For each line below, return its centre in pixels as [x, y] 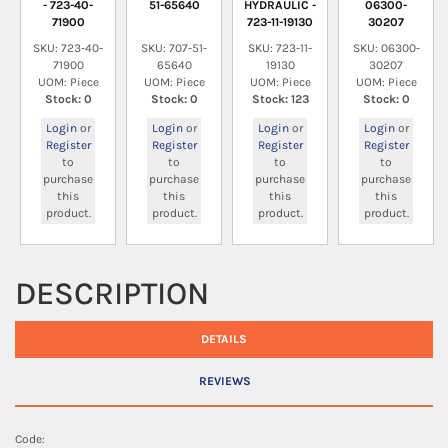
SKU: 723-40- [68, 47]
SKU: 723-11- [280, 47]
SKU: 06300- [386, 47]
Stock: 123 [280, 98]
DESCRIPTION [112, 293]
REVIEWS [225, 381]
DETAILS [224, 339]
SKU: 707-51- [174, 47]
